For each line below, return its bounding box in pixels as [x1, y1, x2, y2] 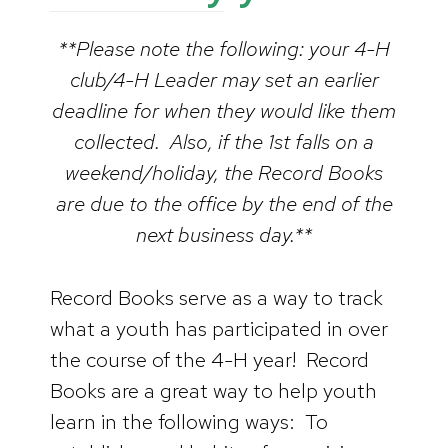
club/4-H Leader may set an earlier [69, 66, 379, 94]
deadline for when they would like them [52, 97, 396, 125]
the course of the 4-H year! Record [50, 345, 369, 373]
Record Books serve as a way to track [50, 283, 383, 311]
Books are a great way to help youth [50, 376, 377, 404]
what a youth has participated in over [50, 314, 388, 342]
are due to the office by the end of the [55, 190, 393, 218]
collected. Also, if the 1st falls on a [74, 128, 374, 156]
